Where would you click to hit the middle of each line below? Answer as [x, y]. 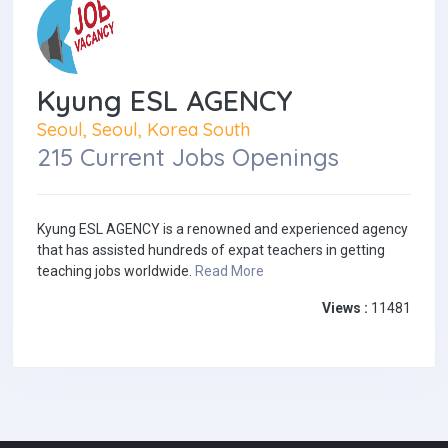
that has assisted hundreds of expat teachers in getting [211, 250]
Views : [345, 308]
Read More [229, 271]
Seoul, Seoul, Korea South [143, 129]
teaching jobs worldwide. [116, 271]
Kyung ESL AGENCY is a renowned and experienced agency [222, 229]
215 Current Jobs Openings [188, 157]
